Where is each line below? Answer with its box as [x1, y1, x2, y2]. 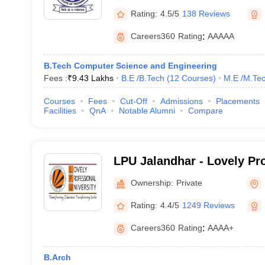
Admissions [160, 96, 203, 106]
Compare [188, 106, 223, 115]
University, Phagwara [113, 170, 233, 183]
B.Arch [43, 253, 71, 262]
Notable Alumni [118, 106, 175, 115]
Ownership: [130, 177, 173, 188]
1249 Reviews [182, 200, 235, 210]
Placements [215, 96, 260, 106]
